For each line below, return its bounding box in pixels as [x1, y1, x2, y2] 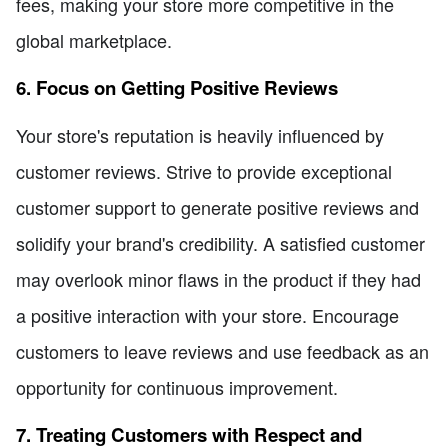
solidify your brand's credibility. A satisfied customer [16, 230, 425, 257]
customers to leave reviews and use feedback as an [16, 338, 429, 365]
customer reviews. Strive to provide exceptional [16, 158, 392, 185]
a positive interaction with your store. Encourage [16, 302, 399, 329]
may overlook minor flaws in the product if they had [16, 266, 421, 293]
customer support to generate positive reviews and [16, 194, 419, 221]
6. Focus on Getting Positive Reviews [16, 73, 338, 101]
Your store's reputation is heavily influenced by [16, 122, 384, 149]
